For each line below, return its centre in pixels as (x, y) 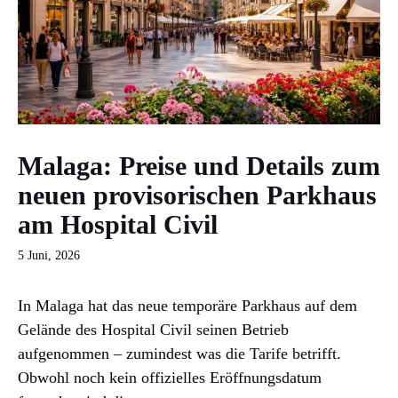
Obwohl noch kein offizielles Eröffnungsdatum (170, 377)
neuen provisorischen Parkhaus (197, 195)
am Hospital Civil (118, 224)
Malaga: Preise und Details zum (199, 165)
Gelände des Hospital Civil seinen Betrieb (153, 329)
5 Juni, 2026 (49, 255)
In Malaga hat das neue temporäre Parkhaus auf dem (187, 305)
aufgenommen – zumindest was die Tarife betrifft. (179, 353)
